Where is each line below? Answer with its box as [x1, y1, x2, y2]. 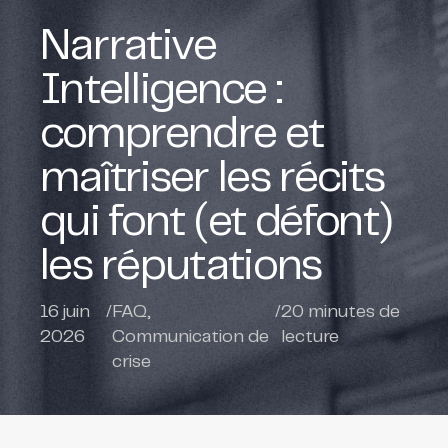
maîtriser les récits [39, 158, 385, 200]
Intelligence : [39, 70, 282, 112]
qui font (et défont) [39, 202, 392, 244]
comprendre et [39, 114, 324, 156]
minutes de [303, 302, 400, 321]
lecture [280, 327, 339, 346]
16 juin [39, 302, 90, 321]
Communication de [112, 327, 270, 346]
